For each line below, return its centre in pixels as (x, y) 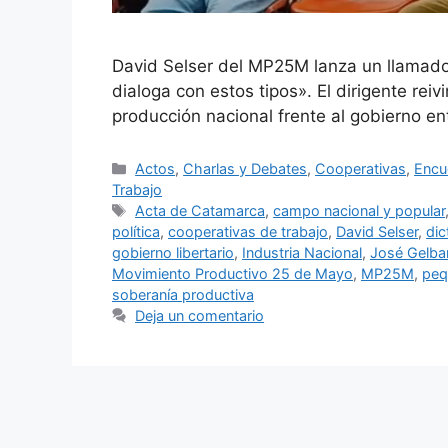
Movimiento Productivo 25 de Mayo (232, 273)
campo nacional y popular (359, 210)
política (136, 231)
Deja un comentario (200, 315)
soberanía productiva (183, 294)
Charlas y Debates (245, 168)
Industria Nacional (302, 252)
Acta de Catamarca (200, 210)
